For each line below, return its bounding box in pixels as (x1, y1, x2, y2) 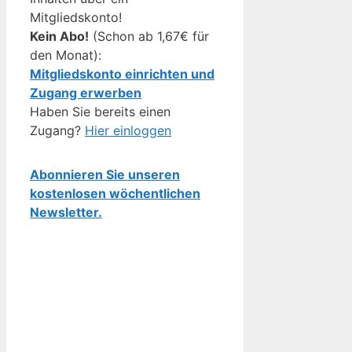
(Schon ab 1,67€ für (89, 27, 209, 44)
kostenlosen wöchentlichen (30, 185, 200, 201)
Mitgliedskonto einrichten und (30, 65, 214, 82)
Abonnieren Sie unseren (30, 166, 180, 182)
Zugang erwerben (30, 84, 141, 101)
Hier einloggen (85, 122, 171, 138)
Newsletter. (30, 203, 102, 220)
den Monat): (30, 46, 101, 63)
